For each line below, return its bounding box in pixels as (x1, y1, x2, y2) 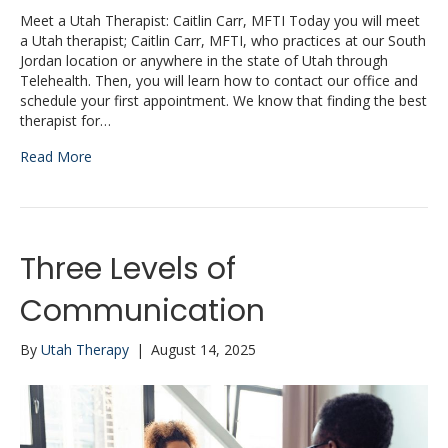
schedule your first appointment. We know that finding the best (20, 90, 427, 110)
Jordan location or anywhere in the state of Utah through (20, 50, 388, 70)
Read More (20, 146, 92, 166)
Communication (20, 289, 265, 332)
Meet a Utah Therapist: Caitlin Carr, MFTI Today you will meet (20, 10, 420, 30)
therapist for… (20, 110, 111, 130)
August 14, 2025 (151, 339, 256, 359)
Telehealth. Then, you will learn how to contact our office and (20, 70, 418, 90)
